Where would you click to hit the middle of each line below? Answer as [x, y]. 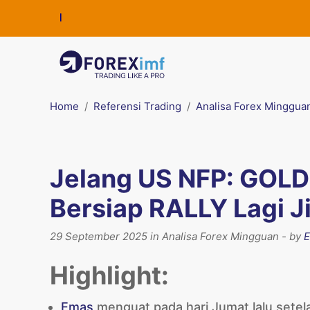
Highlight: [109, 275]
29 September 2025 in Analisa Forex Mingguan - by [177, 236]
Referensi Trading [137, 106]
